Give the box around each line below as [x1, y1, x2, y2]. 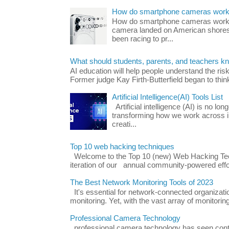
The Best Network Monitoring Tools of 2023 [70, 178, 213, 187]
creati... [111, 120, 136, 129]
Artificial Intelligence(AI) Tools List [111, 93, 223, 101]
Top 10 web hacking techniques [70, 142, 174, 151]
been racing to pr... [111, 35, 173, 43]
